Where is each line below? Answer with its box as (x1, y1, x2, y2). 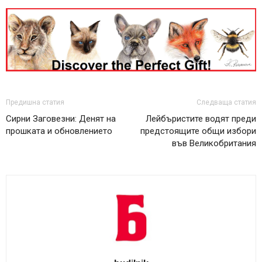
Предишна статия (6, 98, 64, 106)
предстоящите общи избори (140, 125, 256, 136)
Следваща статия (196, 98, 256, 106)
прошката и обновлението (6, 125, 112, 136)
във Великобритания (172, 137, 256, 149)
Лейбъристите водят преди (146, 113, 256, 124)
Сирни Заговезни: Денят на (6, 113, 116, 124)
